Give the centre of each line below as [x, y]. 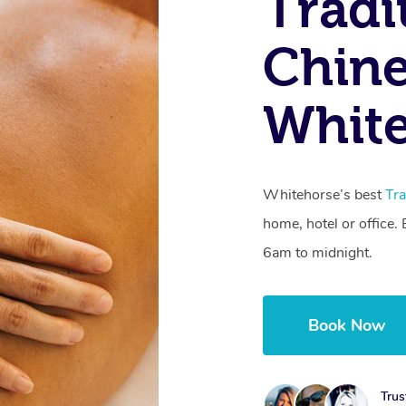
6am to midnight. [318, 252]
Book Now [347, 325]
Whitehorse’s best [324, 194]
